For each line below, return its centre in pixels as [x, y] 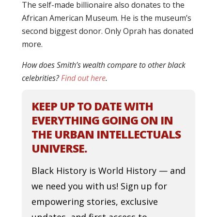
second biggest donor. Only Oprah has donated [107, 31]
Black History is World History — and [108, 170]
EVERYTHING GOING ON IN [102, 120]
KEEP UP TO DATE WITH [92, 106]
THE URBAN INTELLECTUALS [106, 134]
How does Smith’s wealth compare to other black [103, 65]
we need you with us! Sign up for [99, 186]
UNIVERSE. [59, 148]
